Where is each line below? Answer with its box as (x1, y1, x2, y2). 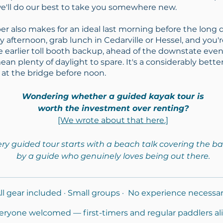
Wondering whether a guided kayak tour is (22, 92, 204, 101)
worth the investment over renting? (37, 104, 189, 113)
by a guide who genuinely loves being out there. (16, 151, 210, 161)
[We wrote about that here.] (58, 115, 168, 125)
